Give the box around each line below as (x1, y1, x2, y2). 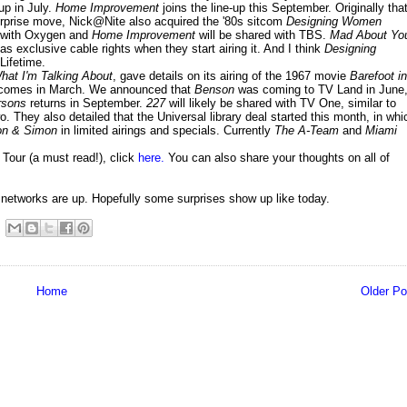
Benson (191, 83, 234, 97)
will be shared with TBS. (195, 28, 330, 43)
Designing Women (286, 15, 382, 29)
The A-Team (274, 124, 342, 138)
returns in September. (26, 96, 146, 111)
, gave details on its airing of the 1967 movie (113, 69, 350, 84)
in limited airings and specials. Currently (57, 124, 274, 138)
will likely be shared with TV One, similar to (165, 96, 396, 111)
